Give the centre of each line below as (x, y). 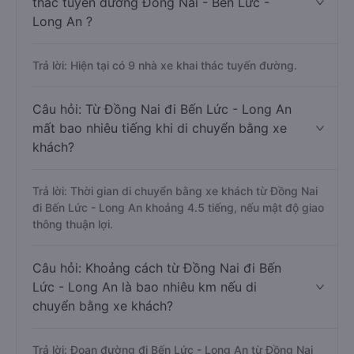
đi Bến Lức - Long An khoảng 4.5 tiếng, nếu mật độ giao (178, 207)
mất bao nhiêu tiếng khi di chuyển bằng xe (160, 128)
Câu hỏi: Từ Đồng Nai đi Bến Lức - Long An (162, 109)
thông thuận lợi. (73, 224)
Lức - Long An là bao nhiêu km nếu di (145, 287)
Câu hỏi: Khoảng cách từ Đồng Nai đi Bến (157, 268)
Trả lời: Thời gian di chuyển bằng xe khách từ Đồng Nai (175, 191)
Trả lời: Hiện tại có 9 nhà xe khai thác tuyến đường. (165, 65)
